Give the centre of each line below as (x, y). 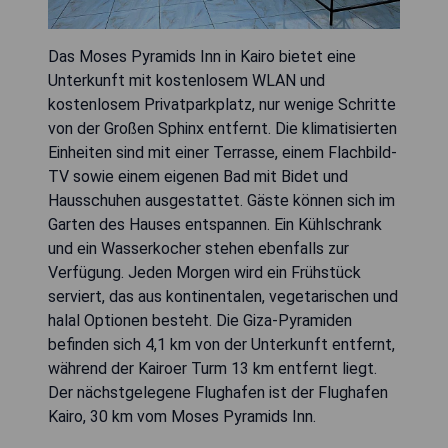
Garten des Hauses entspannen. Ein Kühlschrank (215, 224)
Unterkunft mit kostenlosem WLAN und (186, 80)
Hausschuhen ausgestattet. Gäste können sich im (221, 200)
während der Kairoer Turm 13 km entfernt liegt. (212, 368)
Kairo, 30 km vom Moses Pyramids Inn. (182, 416)
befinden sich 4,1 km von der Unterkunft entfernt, (221, 344)
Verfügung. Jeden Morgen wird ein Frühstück (204, 272)
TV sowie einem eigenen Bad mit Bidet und (198, 176)
